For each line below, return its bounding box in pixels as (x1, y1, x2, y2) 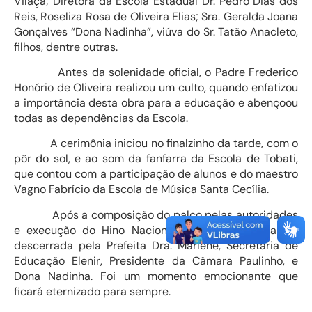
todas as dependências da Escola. (14, 111, 191, 125)
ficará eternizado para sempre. (14, 283, 171, 299)
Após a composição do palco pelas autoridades (14, 207, 298, 222)
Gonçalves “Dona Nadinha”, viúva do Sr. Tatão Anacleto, (14, 24, 298, 39)
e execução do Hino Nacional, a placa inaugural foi (14, 222, 298, 237)
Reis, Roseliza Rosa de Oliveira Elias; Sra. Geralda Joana (14, 8, 298, 24)
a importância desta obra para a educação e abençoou (14, 95, 298, 110)
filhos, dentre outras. (14, 39, 118, 54)
